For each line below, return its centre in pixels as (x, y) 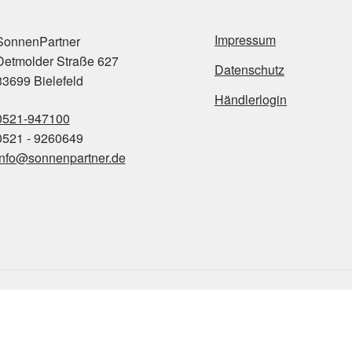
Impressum (245, 40)
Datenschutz (249, 70)
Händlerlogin (250, 99)
